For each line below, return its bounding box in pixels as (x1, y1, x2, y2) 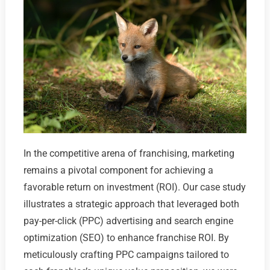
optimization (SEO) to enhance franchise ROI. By (23, 231, 229, 243)
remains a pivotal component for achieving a (23, 164, 213, 176)
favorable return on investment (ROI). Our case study (23, 181, 246, 193)
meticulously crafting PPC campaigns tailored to (23, 248, 229, 260)
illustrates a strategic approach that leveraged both (23, 198, 239, 210)
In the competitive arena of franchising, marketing (23, 147, 234, 159)
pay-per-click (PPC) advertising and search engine (23, 215, 233, 227)
